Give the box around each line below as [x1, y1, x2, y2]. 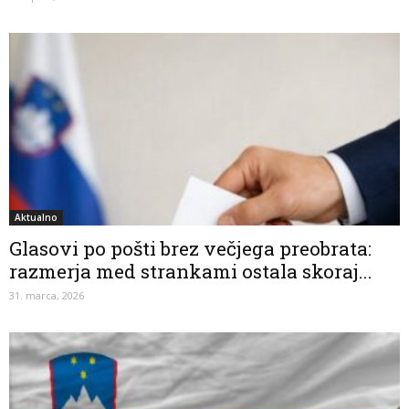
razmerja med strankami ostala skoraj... [9, 258, 372, 285]
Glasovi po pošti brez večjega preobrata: [9, 236, 372, 262]
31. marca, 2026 [9, 288, 84, 303]
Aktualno [15, 211, 58, 225]
